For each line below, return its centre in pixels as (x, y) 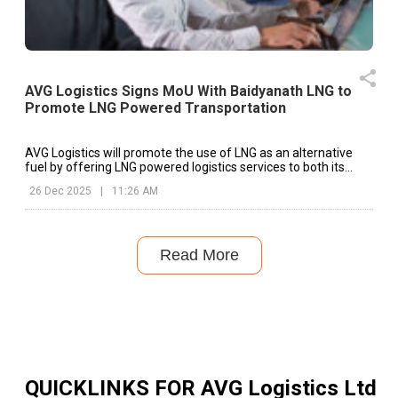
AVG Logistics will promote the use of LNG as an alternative (189, 152)
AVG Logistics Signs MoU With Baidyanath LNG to (188, 91)
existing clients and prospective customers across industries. (194, 181)
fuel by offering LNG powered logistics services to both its (185, 167)
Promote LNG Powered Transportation (155, 107)
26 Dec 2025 (60, 191)
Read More (199, 255)
